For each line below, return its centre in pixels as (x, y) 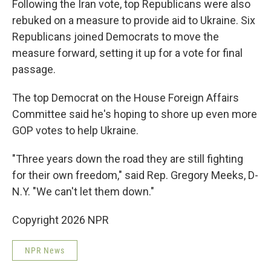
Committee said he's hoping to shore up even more (135, 114)
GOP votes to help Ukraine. (75, 130)
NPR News (45, 250)
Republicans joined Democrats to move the (116, 37)
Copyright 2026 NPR (60, 220)
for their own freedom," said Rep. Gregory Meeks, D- (135, 175)
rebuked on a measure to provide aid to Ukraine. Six (134, 20)
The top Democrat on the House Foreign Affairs (126, 98)
